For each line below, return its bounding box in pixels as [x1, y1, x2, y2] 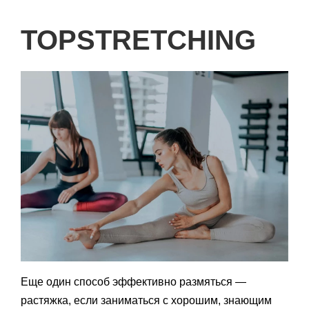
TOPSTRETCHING [21, 24, 256, 55]
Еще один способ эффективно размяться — [21, 275, 246, 288]
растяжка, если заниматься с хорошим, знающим [21, 294, 272, 306]
